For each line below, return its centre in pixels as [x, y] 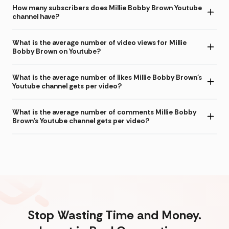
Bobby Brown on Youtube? [56, 51]
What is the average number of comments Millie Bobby [104, 112]
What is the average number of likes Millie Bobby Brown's [107, 77]
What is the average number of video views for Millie [99, 42]
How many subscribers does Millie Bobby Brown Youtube [107, 7]
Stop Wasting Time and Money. [114, 215]
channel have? [36, 16]
